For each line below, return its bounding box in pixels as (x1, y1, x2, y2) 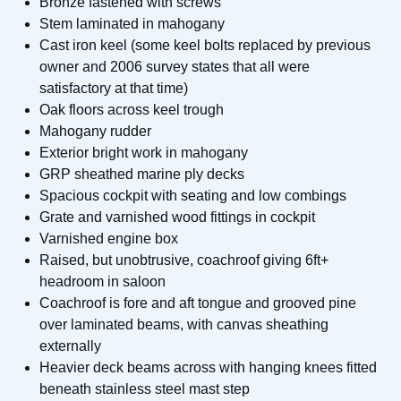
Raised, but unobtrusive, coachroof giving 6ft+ (39, 252, 328, 268)
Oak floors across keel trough (39, 102, 224, 117)
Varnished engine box (39, 231, 178, 246)
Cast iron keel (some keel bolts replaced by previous (39, 38, 371, 53)
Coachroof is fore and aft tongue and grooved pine (39, 295, 356, 311)
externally (39, 338, 101, 354)
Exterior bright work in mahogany (39, 145, 248, 160)
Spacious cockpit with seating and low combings (39, 188, 346, 203)
